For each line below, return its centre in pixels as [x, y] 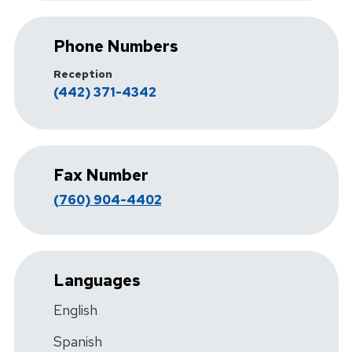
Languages [97, 280]
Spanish [77, 341]
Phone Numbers [115, 46]
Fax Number [101, 175]
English [75, 310]
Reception [82, 73]
